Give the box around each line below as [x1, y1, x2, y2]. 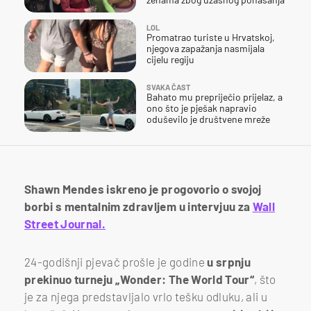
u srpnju [207, 254, 251, 269]
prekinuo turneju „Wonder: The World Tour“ [24, 271, 254, 286]
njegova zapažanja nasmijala [146, 42, 264, 54]
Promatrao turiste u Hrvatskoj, [146, 31, 275, 43]
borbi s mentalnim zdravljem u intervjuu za [24, 199, 253, 213]
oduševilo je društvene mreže [146, 112, 270, 125]
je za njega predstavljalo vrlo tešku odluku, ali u [24, 289, 267, 303]
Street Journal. [24, 216, 106, 230]
